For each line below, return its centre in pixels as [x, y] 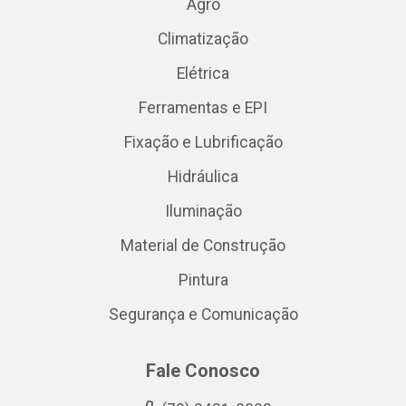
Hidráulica [203, 177]
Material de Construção [203, 246]
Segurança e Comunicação [203, 314]
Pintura [203, 280]
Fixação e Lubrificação [203, 142]
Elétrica [203, 73]
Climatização [203, 39]
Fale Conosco [203, 371]
